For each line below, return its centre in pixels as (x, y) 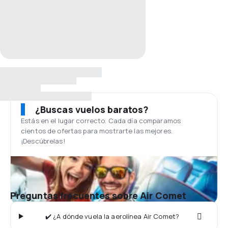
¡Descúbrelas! (43, 141)
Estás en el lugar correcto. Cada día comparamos (101, 121)
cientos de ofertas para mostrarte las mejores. (97, 131)
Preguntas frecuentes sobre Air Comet (98, 195)
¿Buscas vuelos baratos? (92, 109)
